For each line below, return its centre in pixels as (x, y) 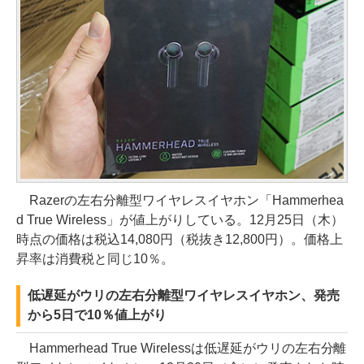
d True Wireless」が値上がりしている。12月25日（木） (180, 219)
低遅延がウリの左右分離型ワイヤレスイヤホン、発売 (184, 295)
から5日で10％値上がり (97, 314)
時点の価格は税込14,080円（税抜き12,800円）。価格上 (180, 239)
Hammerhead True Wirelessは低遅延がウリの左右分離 (182, 348)
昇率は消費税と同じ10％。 (95, 258)
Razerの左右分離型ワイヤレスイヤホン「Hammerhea (180, 200)
